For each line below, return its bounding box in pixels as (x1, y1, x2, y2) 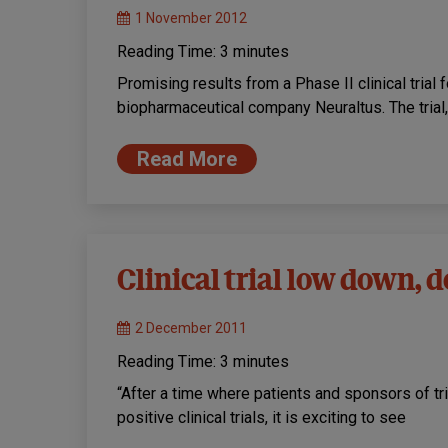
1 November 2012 (135, 10, 247, 27)
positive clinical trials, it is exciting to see (117, 408, 406, 428)
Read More (137, 147, 237, 172)
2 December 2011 (135, 320, 247, 337)
